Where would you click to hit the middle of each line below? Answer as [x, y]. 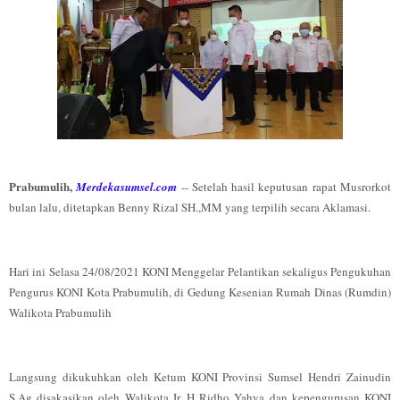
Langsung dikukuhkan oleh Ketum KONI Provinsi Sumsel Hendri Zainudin [200, 377]
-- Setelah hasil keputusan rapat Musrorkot [284, 187]
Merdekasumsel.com [127, 187]
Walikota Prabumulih [60, 312]
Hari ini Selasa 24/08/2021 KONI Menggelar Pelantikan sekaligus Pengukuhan [200, 271]
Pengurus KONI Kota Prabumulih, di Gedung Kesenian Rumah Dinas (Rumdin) [200, 292]
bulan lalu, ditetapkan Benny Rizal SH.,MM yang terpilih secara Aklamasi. [192, 207]
